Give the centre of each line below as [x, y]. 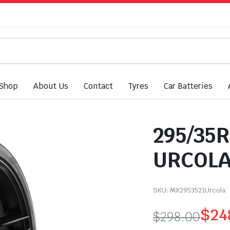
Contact [98, 86]
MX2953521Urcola [198, 190]
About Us [51, 86]
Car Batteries [188, 86]
